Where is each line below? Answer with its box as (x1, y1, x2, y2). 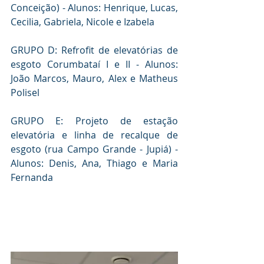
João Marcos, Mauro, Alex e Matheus (11, 72, 178, 85)
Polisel (11, 86, 39, 99)
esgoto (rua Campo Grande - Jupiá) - (11, 143, 178, 156)
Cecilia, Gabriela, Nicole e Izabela (11, 15, 154, 28)
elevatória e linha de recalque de (11, 128, 178, 141)
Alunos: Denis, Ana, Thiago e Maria (11, 157, 178, 170)
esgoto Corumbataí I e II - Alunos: (11, 58, 178, 71)
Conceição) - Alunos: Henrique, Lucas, (11, 1, 178, 14)
